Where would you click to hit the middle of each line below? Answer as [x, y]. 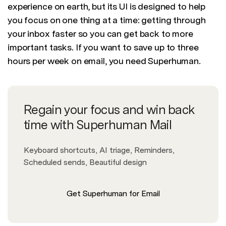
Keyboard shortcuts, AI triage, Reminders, [99, 150]
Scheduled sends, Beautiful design [85, 162]
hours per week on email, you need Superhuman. [104, 61]
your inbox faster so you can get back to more [100, 34]
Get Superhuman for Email [113, 194]
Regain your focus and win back [109, 110]
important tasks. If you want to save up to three [103, 47]
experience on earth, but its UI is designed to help [107, 7]
